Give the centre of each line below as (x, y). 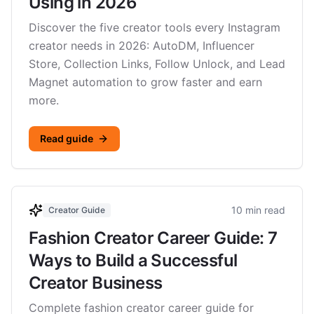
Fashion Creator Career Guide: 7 (153, 238)
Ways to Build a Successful (133, 260)
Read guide (67, 138)
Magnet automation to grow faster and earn (145, 82)
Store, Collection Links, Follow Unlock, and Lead (157, 64)
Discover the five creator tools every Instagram (155, 27)
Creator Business (96, 283)
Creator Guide (77, 210)
